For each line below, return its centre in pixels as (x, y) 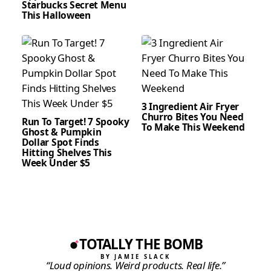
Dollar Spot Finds (60, 142)
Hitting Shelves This (67, 153)
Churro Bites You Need (193, 117)
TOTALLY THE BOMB (141, 244)
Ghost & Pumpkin (62, 132)
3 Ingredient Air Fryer (191, 107)
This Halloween (56, 15)
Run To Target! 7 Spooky (76, 122)
